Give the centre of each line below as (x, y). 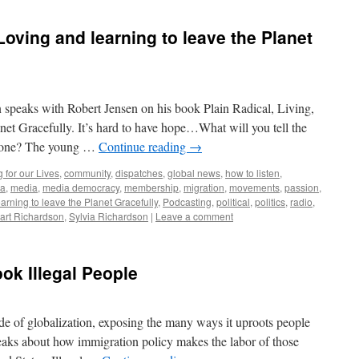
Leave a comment (194, 216)
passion (302, 187)
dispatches (139, 173)
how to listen (252, 173)
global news (194, 173)
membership (151, 187)
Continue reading (144, 146)
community (87, 173)
